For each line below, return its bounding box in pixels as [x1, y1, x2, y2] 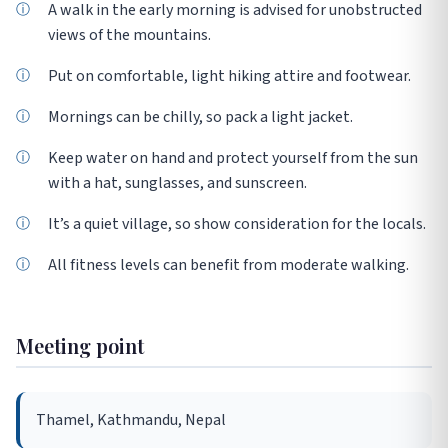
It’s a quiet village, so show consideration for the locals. [48, 213, 426, 236]
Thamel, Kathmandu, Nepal [36, 409, 226, 432]
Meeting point [16, 332, 144, 360]
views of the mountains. [48, 24, 211, 47]
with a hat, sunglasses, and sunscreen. [48, 172, 307, 195]
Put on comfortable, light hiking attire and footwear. [48, 65, 411, 88]
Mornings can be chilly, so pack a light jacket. [48, 106, 353, 129]
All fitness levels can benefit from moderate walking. [48, 254, 409, 277]
